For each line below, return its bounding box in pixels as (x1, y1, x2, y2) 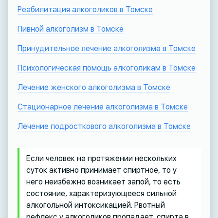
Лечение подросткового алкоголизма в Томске (17, 121, 191, 131)
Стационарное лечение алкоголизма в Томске (17, 102, 188, 111)
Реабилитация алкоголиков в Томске (17, 4, 153, 14)
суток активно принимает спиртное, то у (26, 165, 177, 175)
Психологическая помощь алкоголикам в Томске (17, 63, 196, 73)
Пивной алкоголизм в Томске (17, 24, 124, 34)
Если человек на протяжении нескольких (26, 153, 177, 163)
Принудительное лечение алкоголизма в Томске (17, 43, 196, 53)
